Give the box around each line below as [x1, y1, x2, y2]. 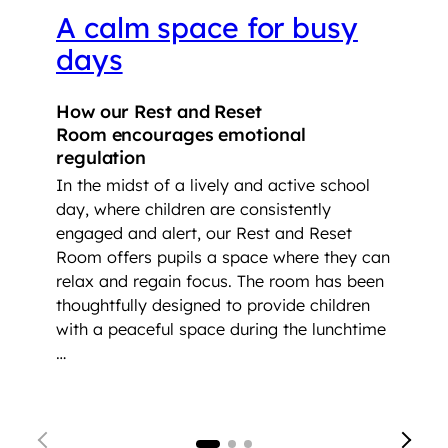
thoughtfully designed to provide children [56, 295, 370, 316]
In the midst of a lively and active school [56, 175, 370, 196]
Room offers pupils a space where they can [56, 247, 390, 268]
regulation [56, 145, 151, 168]
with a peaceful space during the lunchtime [56, 319, 386, 340]
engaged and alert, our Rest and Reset [56, 223, 352, 244]
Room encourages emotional [56, 122, 306, 145]
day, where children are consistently [56, 199, 331, 220]
